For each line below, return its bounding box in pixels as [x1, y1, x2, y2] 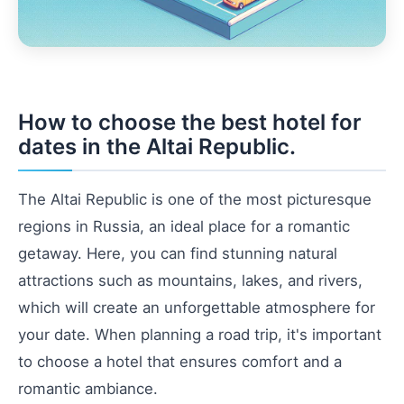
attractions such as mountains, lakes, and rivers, [18, 271, 363, 289]
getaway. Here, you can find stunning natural [18, 243, 337, 262]
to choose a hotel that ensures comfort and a [18, 352, 342, 371]
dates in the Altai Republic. [18, 133, 296, 160]
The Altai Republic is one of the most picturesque [18, 189, 372, 208]
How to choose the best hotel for [18, 108, 362, 135]
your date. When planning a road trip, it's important [18, 325, 381, 344]
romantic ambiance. [18, 379, 158, 398]
